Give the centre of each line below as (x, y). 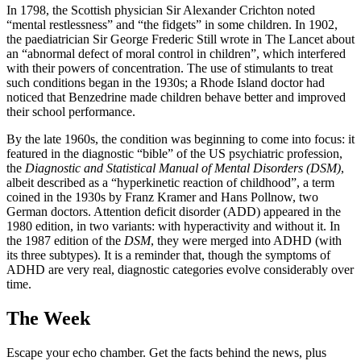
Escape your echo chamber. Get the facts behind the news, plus (166, 352)
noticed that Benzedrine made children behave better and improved (176, 97)
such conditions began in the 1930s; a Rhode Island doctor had (166, 82)
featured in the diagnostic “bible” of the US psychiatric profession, (174, 153)
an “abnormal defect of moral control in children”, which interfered (176, 53)
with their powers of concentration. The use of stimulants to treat (170, 68)
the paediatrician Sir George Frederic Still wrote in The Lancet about (180, 39)
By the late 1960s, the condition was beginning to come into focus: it (180, 139)
